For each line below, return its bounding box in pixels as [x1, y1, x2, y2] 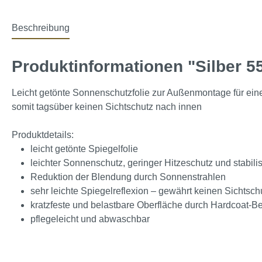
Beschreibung [12, 23, 70, 33]
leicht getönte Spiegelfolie [30, 144, 138, 154]
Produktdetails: [12, 130, 74, 140]
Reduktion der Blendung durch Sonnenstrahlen [30, 172, 226, 182]
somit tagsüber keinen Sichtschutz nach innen [12, 102, 202, 112]
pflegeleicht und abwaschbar [30, 214, 150, 224]
